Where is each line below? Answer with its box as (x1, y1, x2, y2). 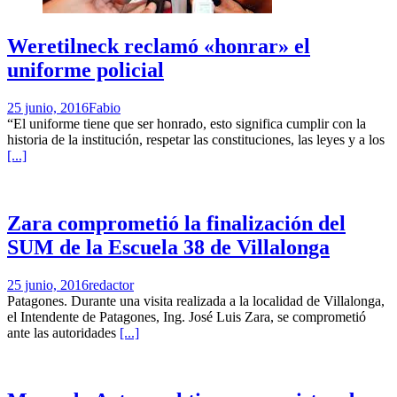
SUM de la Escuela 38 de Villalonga (7, 235, 330, 259)
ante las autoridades (7, 324, 120, 340)
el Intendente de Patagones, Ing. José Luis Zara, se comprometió (7, 308, 366, 324)
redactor (89, 276, 134, 292)
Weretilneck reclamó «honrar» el (7, 34, 310, 58)
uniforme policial (7, 58, 164, 82)
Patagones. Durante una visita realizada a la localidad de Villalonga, (7, 292, 385, 308)
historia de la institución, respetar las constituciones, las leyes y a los (7, 131, 385, 147)
